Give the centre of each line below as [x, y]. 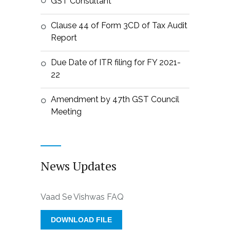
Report [64, 38]
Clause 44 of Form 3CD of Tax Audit [119, 25]
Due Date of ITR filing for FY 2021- [116, 62]
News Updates [79, 166]
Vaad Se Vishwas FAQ [82, 197]
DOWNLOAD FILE [81, 220]
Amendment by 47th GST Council [115, 99]
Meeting [66, 112]
